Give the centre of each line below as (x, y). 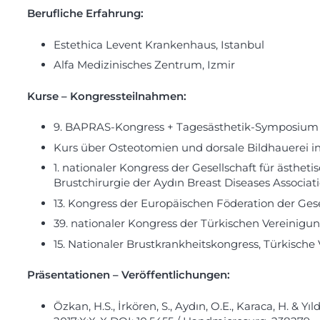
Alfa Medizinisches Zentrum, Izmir (144, 65)
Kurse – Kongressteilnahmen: (106, 96)
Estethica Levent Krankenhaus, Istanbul (159, 44)
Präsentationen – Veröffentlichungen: (128, 275)
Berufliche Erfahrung (84, 14)
